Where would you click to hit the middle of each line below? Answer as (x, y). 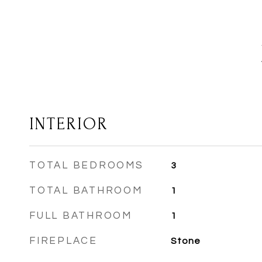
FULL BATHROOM (81, 216)
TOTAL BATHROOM (86, 191)
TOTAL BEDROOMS (87, 166)
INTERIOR (69, 124)
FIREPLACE (63, 241)
